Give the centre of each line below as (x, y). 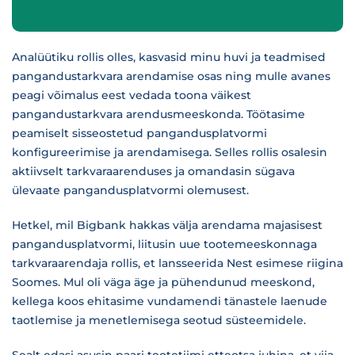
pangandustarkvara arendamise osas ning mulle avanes (171, 76)
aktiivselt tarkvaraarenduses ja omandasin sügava (153, 171)
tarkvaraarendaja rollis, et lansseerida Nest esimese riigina (177, 263)
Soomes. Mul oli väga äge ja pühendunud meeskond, (163, 282)
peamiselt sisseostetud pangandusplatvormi (139, 133)
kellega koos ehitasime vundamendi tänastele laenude (170, 301)
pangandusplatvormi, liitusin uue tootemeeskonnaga (164, 244)
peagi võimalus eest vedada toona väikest (132, 95)
